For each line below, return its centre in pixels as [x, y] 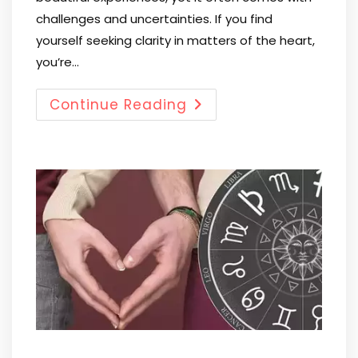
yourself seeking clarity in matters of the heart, [175, 40]
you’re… [58, 62]
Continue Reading [118, 105]
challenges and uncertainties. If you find [154, 19]
